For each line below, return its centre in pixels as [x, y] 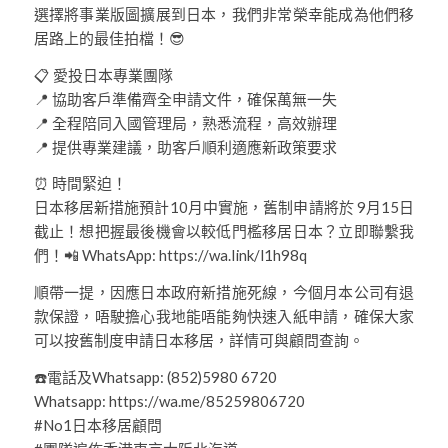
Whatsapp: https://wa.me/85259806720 [169, 400]
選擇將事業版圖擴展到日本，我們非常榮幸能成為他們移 [224, 13]
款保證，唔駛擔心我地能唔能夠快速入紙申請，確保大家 [224, 315]
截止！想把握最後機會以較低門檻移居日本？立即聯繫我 [224, 231]
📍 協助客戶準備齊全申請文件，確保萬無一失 [185, 98]
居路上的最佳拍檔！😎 [109, 37]
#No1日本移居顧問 [97, 424]
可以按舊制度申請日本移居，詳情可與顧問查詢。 [198, 339]
